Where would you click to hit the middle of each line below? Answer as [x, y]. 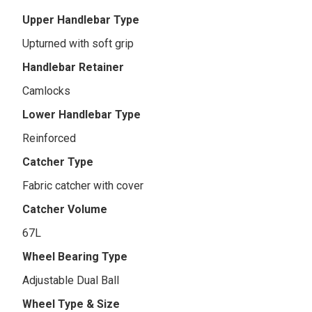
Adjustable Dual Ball [71, 280]
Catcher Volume [65, 209]
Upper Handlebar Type [81, 19]
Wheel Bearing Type [75, 256]
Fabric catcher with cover [83, 185]
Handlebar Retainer [73, 67]
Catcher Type [58, 162]
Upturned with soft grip [78, 43]
